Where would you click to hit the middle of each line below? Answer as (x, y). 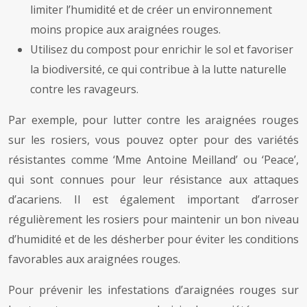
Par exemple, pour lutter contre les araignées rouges (153, 120)
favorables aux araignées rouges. (94, 259)
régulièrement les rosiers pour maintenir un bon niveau (153, 220)
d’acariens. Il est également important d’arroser (153, 200)
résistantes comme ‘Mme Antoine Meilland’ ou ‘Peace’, (153, 160)
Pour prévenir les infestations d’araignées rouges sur (153, 290)
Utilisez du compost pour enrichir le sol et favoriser (162, 50)
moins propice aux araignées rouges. (125, 30)
